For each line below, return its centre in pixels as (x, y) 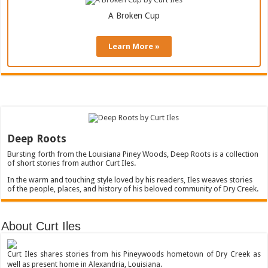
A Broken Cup (134, 16)
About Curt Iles (41, 226)
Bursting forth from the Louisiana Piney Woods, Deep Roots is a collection (133, 154)
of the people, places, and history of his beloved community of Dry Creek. (133, 188)
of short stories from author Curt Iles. (72, 163)
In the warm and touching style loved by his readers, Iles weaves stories (130, 179)
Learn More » (134, 46)
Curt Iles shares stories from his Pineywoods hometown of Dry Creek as (134, 254)
